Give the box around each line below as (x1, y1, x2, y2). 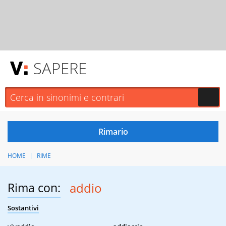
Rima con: (8, 180, 61, 196)
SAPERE (33, 58, 87, 79)
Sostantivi (8, 203, 39, 213)
